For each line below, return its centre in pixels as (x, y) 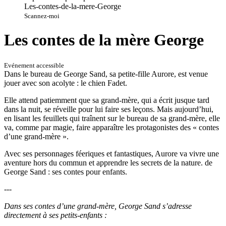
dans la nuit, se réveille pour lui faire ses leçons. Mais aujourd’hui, (109, 109)
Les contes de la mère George (104, 40)
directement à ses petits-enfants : (56, 215)
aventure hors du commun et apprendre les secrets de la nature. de (108, 162)
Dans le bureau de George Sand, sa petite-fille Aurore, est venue (106, 74)
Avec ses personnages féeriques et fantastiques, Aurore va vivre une (111, 153)
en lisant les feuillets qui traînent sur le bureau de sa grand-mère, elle (112, 118)
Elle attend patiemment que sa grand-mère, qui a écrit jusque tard (107, 100)
